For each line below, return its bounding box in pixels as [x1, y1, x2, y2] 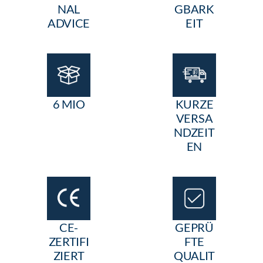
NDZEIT [174, 125, 215, 140]
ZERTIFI [48, 234, 89, 249]
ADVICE [47, 16, 90, 31]
